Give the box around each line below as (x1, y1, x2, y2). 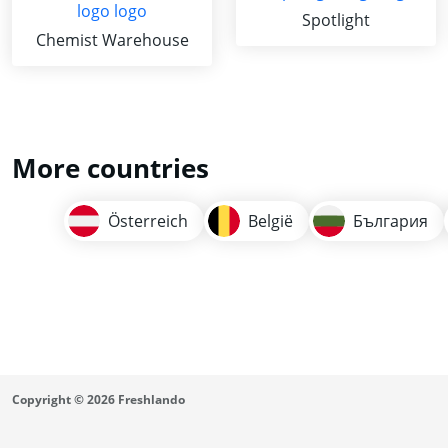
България (352, 210, 428, 232)
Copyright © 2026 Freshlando (12, 391, 185, 408)
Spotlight (302, 8, 370, 31)
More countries (12, 150, 209, 186)
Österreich (107, 210, 188, 232)
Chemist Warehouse (35, 29, 189, 51)
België (247, 210, 293, 232)
